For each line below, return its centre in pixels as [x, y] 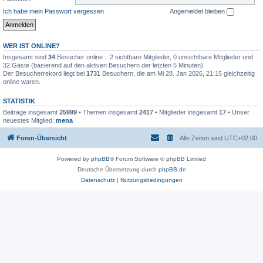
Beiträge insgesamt [31, 112]
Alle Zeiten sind [202, 138]
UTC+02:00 [241, 138]
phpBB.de [172, 170]
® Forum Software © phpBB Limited [158, 159]
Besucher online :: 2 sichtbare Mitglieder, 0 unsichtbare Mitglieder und [154, 57]
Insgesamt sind [26, 57]
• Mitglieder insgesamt [186, 112]
